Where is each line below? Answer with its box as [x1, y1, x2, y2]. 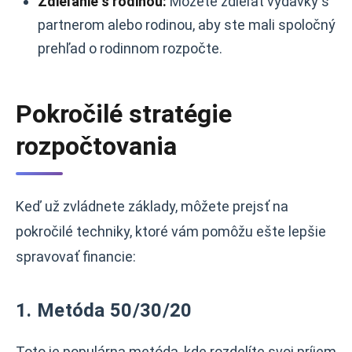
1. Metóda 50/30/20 [16, 299, 192, 321]
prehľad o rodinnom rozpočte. [38, 40, 222, 57]
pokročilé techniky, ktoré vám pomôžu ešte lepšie [16, 223, 326, 240]
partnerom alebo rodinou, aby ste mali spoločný [38, 16, 335, 33]
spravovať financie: [16, 248, 136, 265]
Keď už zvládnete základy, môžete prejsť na [16, 198, 288, 214]
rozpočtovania [16, 131, 177, 161]
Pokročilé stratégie [16, 99, 232, 129]
